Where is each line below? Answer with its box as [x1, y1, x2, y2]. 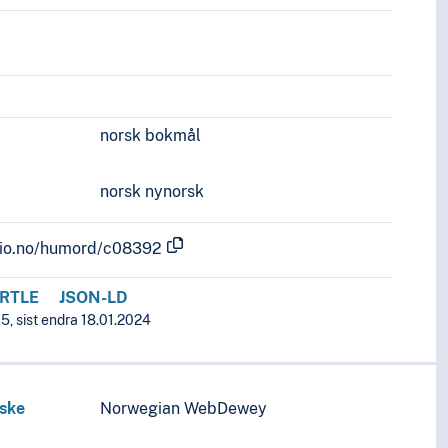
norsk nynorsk [100, 182, 205, 202]
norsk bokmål [100, 126, 202, 146]
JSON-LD [59, 288, 129, 308]
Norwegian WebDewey [100, 399, 268, 419]
